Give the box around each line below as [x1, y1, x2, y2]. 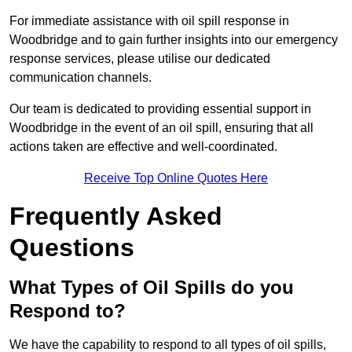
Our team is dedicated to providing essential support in [9, 102, 311, 116]
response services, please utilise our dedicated [9, 52, 270, 66]
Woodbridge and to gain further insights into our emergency [9, 33, 338, 47]
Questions [9, 233, 134, 262]
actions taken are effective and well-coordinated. [9, 140, 277, 154]
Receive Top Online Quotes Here [84, 171, 268, 185]
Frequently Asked [9, 202, 222, 231]
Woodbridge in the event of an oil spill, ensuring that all [9, 121, 313, 135]
